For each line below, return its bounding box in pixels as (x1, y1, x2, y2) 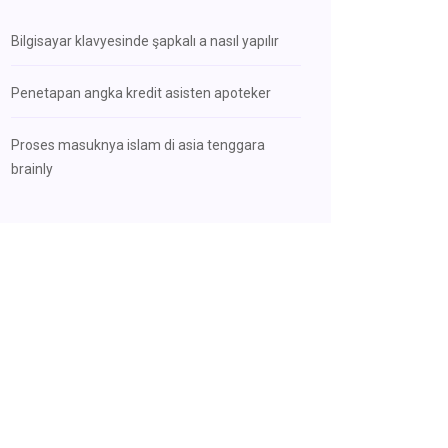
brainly (11, 161, 53, 177)
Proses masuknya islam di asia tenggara (11, 137, 265, 153)
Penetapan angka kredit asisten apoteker (11, 85, 271, 101)
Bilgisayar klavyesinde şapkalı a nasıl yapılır (11, 33, 279, 49)
